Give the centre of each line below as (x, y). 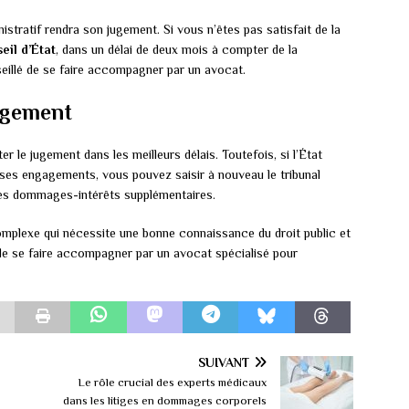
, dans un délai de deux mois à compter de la (177, 50)
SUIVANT (224, 363)
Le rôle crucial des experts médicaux (173, 383)
